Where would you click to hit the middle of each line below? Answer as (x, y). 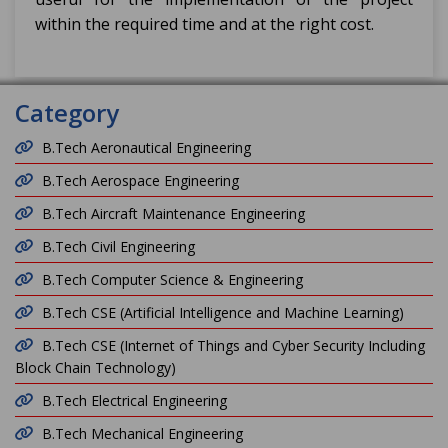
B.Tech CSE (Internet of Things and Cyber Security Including (233, 345)
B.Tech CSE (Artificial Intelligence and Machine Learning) (223, 312)
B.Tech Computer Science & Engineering (172, 279)
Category (67, 112)
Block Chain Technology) (95, 367)
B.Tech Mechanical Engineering (142, 433)
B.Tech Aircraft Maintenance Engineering (173, 213)
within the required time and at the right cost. (204, 24)
